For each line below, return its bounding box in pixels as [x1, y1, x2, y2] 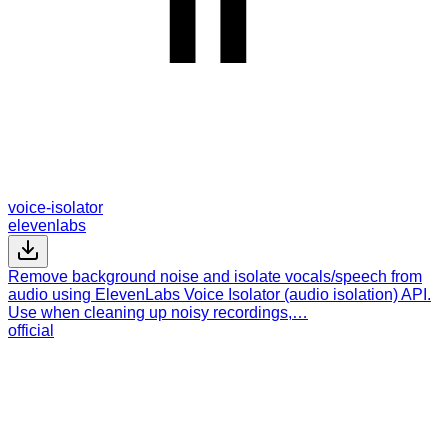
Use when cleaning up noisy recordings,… [8, 303, 308, 321]
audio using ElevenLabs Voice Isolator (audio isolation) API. [8, 285, 431, 303]
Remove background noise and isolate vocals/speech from [8, 267, 422, 285]
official [8, 321, 54, 339]
